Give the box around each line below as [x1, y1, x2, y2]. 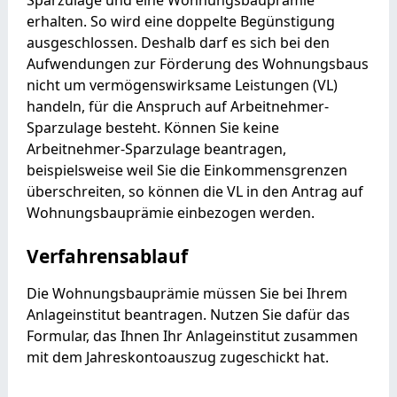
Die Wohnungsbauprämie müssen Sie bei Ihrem [26, 283, 347, 303]
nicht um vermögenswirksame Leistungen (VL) [26, 74, 338, 95]
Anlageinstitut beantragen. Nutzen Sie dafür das [26, 304, 350, 324]
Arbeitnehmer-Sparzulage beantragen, [26, 138, 286, 159]
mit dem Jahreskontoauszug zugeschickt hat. [26, 346, 329, 367]
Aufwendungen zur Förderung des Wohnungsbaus [26, 53, 369, 74]
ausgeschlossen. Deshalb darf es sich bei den [26, 32, 330, 52]
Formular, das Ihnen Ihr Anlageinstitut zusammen [26, 325, 358, 346]
